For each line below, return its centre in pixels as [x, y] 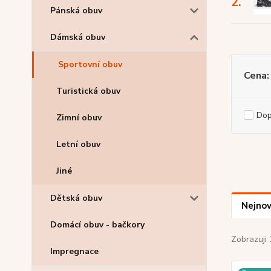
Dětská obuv [76, 198]
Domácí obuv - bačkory [97, 225]
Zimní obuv [79, 118]
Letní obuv [78, 144]
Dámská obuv [78, 37]
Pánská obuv [76, 11]
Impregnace [74, 251]
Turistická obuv [88, 91]
